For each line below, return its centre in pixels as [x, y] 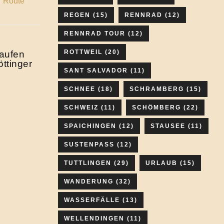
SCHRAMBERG [157, 89]
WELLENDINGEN [94, 218]
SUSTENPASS [89, 144]
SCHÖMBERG [156, 107]
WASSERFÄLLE [92, 200]
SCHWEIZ [81, 107]
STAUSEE [168, 126]
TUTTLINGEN [88, 163]
